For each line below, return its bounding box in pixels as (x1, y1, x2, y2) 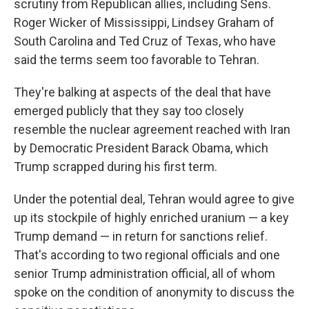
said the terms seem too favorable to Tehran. (14, 52, 259, 67)
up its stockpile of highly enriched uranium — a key (14, 210, 289, 225)
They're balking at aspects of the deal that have (14, 84, 271, 99)
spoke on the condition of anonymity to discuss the (14, 284, 295, 299)
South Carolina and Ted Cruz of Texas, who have (14, 33, 276, 48)
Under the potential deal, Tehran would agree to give (14, 191, 295, 206)
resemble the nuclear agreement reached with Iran (14, 121, 290, 137)
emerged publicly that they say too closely (14, 103, 244, 118)
